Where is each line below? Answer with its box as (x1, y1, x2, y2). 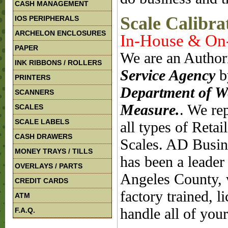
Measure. (120, 102, 180, 118)
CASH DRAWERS (15, 132, 72, 140)
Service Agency (120, 67, 215, 83)
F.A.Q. (15, 206, 35, 214)
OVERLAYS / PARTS (15, 162, 82, 170)
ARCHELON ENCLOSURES (15, 29, 106, 37)
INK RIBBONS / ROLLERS (15, 59, 102, 67)
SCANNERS (15, 88, 54, 96)
